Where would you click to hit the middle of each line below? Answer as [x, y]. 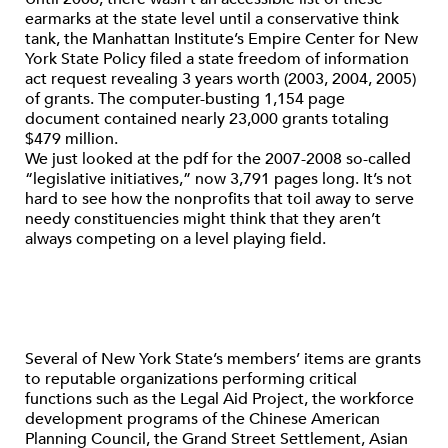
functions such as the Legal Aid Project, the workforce [219, 399]
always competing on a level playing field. [175, 239]
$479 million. [71, 139]
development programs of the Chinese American [202, 419]
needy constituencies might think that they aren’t [203, 219]
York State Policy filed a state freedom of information [217, 59]
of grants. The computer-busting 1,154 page [185, 99]
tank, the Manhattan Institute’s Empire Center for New [221, 39]
